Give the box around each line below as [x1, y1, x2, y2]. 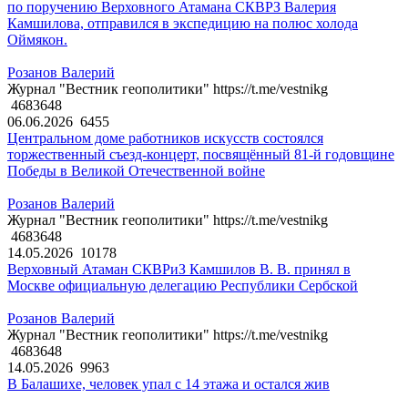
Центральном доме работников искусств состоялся [7, 130, 323, 147]
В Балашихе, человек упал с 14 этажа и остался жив [7, 376, 330, 393]
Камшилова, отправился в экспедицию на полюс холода [7, 15, 358, 32]
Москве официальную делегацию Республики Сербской [7, 278, 358, 294]
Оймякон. [7, 32, 67, 48]
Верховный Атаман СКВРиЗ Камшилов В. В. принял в [7, 261, 351, 278]
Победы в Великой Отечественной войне [7, 163, 265, 179]
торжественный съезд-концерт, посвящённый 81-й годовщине [7, 147, 394, 163]
